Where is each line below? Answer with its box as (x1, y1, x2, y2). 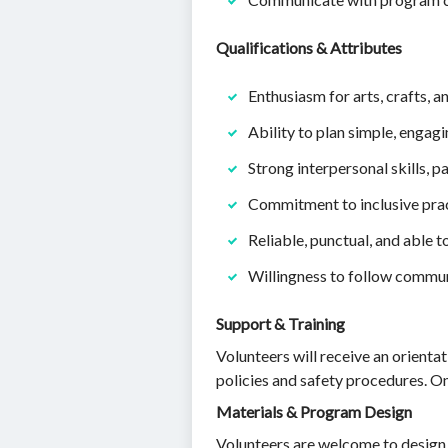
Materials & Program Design (216, 402, 412, 421)
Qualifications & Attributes (216, 38, 402, 57)
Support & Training (216, 314, 345, 333)
